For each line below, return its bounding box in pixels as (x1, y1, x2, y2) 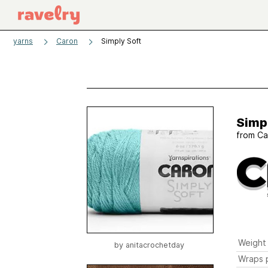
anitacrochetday (126, 240, 184, 249)
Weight (237, 237, 266, 248)
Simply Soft (101, 36, 141, 45)
